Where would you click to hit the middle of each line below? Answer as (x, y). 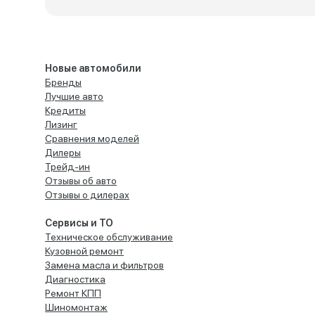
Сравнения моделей (92, 139)
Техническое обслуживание (109, 237)
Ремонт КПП (73, 293)
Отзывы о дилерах (87, 195)
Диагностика (75, 279)
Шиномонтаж (76, 307)
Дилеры (63, 153)
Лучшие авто (74, 96)
